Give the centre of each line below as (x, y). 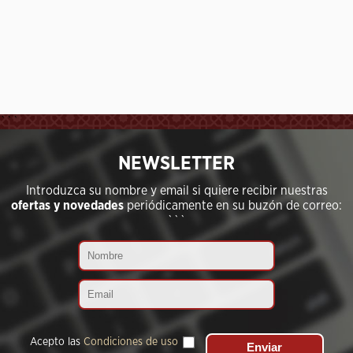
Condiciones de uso (130, 342)
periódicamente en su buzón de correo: (233, 206)
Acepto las (56, 342)
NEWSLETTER (176, 164)
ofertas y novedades (67, 206)
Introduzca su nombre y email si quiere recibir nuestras (176, 191)
